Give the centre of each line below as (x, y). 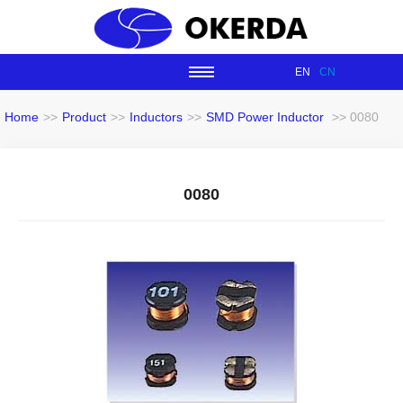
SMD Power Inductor (265, 117)
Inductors (156, 117)
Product (84, 117)
